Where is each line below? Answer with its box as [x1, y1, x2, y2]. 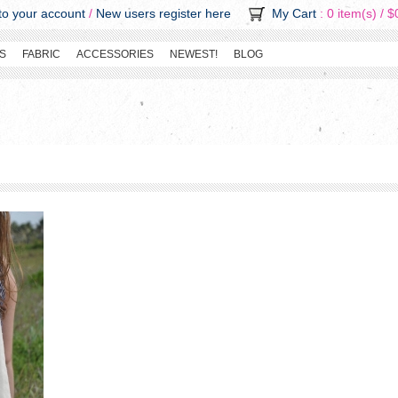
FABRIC [22, 48, 60, 60]
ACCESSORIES [76, 48, 154, 60]
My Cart [272, 6, 316, 21]
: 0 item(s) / [316, 6, 387, 21]
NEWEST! [170, 48, 218, 60]
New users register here [96, 6, 231, 20]
